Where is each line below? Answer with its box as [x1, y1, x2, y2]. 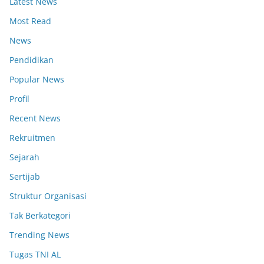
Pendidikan [9, 54, 54, 66]
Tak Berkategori [9, 210, 71, 222]
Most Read [9, 15, 51, 27]
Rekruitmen [9, 132, 55, 144]
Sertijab [9, 171, 40, 183]
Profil [9, 93, 29, 105]
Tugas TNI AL [9, 249, 61, 260]
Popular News [9, 74, 64, 85]
